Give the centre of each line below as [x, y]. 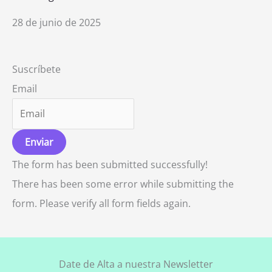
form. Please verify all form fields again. [101, 204]
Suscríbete [36, 70]
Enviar [39, 142]
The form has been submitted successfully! [110, 165]
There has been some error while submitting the [123, 184]
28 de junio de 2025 [56, 23]
